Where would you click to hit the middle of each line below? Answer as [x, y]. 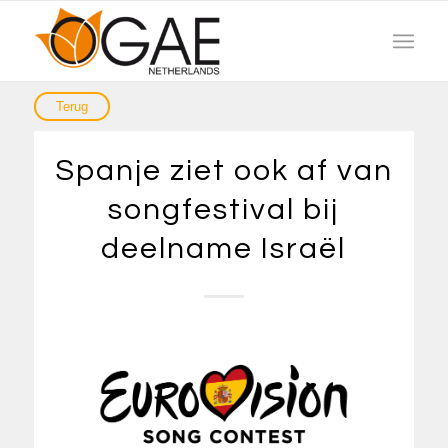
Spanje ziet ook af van [223, 170]
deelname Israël [224, 248]
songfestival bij [224, 209]
